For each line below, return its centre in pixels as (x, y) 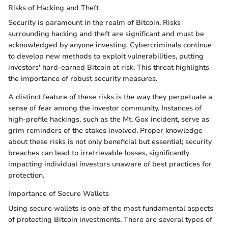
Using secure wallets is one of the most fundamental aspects (111, 209)
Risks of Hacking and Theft (53, 8)
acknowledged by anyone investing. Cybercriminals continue (110, 45)
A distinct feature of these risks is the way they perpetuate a (110, 97)
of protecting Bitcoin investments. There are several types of (110, 220)
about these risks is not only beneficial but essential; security (110, 142)
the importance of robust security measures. (83, 79)
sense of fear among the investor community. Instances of (105, 108)
